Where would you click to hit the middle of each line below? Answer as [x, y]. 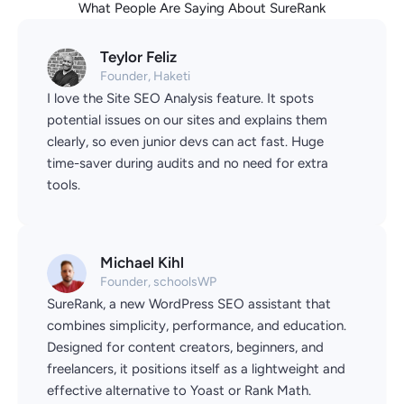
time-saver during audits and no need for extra [188, 163]
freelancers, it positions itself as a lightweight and [196, 369]
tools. [64, 184]
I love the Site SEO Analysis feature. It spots [180, 98]
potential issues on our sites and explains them [187, 119]
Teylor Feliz [138, 56]
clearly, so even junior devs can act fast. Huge [185, 141]
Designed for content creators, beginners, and [185, 348]
